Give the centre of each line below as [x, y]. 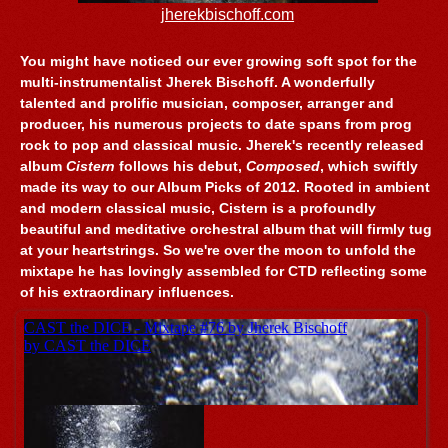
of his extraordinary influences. [127, 291]
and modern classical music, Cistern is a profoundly [198, 207]
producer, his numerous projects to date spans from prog [216, 123]
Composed [283, 165]
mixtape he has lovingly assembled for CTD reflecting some [224, 270]
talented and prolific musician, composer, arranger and [207, 102]
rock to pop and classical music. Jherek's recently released [222, 144]
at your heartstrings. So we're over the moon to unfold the [218, 249]
